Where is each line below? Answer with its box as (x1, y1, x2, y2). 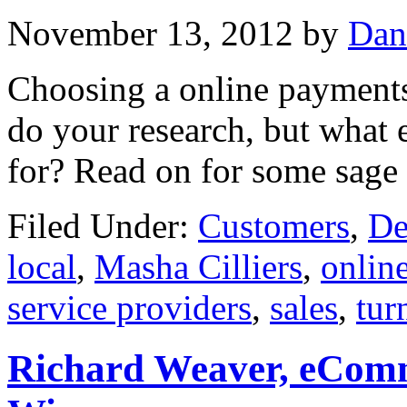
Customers (198, 206, 350, 246)
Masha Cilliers (94, 247, 303, 287)
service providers (7, 288, 252, 328)
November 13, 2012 (7, 14, 293, 54)
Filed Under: (7, 206, 198, 246)
